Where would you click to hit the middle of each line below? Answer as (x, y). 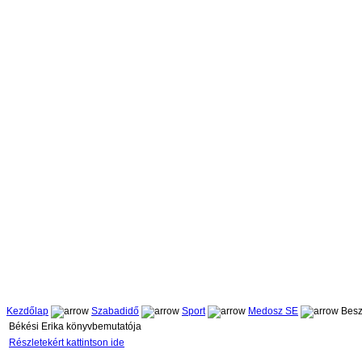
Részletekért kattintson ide (67, 343)
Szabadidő (115, 311)
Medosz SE (273, 311)
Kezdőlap (27, 311)
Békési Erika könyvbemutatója (75, 327)
